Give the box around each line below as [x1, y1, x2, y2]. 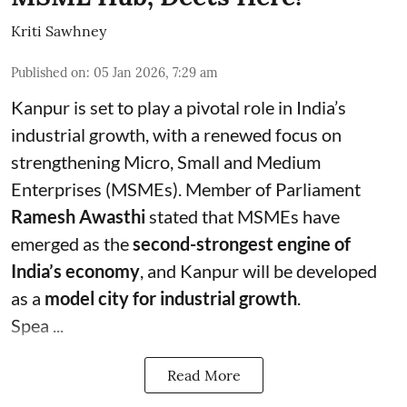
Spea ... [11, 314, 64, 336]
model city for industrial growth [45, 287, 297, 309]
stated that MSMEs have [145, 205, 340, 227]
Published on [11, 65, 86, 81]
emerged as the [11, 233, 133, 254]
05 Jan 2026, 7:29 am [94, 65, 218, 81]
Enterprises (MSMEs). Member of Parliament [11, 178, 361, 200]
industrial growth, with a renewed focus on [11, 124, 342, 145]
